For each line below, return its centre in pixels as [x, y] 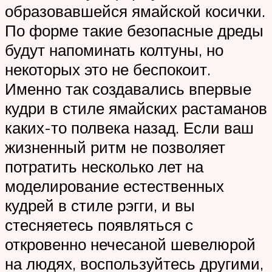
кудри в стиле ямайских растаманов [136, 108]
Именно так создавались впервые [128, 89]
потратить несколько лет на [104, 167]
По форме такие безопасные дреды [134, 31]
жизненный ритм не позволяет [115, 147]
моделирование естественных [114, 186]
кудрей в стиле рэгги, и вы [100, 206]
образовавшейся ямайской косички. [135, 11]
